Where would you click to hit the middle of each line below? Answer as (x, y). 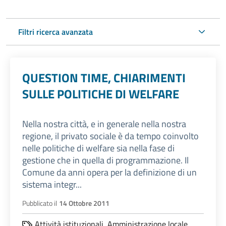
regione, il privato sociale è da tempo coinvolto (110, 136)
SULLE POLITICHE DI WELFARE (101, 94)
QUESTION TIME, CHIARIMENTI (104, 78)
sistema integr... (52, 185)
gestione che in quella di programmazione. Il (105, 160)
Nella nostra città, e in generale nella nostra (104, 124)
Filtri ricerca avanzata (55, 32)
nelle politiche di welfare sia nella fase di (98, 148)
